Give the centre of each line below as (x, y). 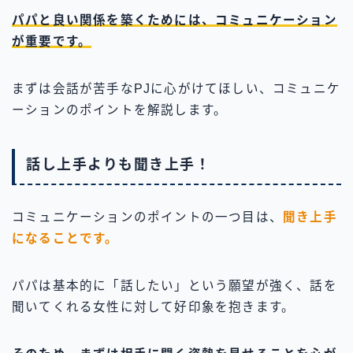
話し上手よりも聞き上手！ (118, 165)
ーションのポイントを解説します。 (120, 110)
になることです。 (65, 239)
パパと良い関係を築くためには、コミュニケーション (175, 20)
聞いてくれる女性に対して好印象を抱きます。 (154, 307)
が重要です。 (52, 41)
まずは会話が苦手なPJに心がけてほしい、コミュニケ (176, 88)
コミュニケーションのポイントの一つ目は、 (148, 217)
